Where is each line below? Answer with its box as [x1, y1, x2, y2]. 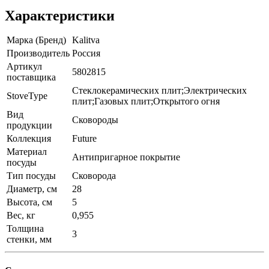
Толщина [7, 223, 44, 234]
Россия [72, 47, 100, 58]
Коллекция [7, 133, 51, 144]
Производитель [7, 47, 70, 58]
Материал [7, 146, 47, 157]
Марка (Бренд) [7, 34, 66, 45]
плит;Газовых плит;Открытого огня [72, 95, 220, 106]
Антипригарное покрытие [72, 151, 180, 162]
